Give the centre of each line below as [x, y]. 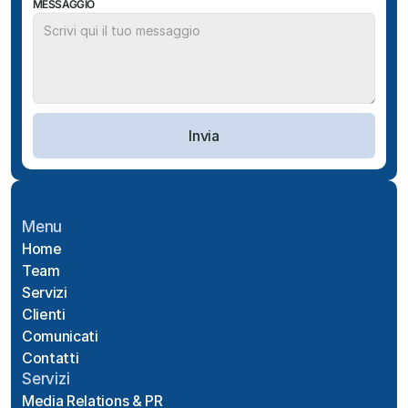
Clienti [44, 314]
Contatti [51, 358]
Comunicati [60, 336]
